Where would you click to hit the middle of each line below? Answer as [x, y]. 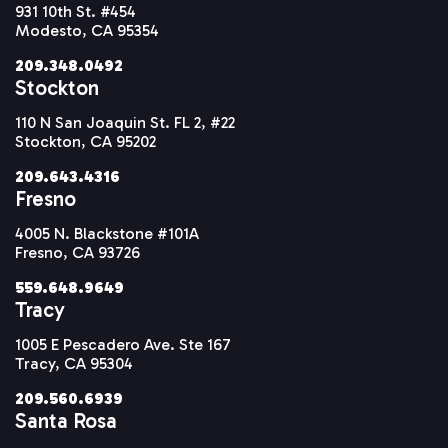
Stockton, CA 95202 [85, 142]
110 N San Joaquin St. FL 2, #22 [125, 123]
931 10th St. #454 [75, 12]
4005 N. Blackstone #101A [107, 234]
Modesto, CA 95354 [87, 31]
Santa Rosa [66, 421]
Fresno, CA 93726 [77, 253]
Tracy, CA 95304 [74, 364]
